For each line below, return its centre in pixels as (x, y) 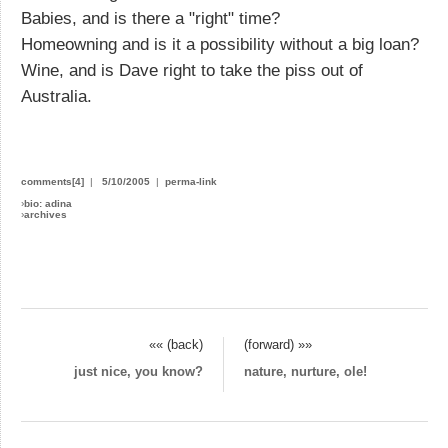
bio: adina (48, 203)
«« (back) (176, 345)
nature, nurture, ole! (305, 372)
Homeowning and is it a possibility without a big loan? (220, 44)
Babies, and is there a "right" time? (150, 18)
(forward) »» (278, 345)
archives (45, 214)
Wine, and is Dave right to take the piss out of (192, 70)
